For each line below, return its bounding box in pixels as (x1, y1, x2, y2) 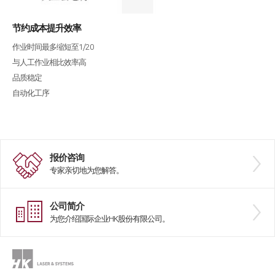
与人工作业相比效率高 (12, 58, 86, 67)
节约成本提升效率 (12, 23, 81, 34)
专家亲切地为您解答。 (50, 166, 123, 175)
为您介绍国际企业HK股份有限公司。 (50, 214, 169, 223)
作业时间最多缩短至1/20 (12, 42, 94, 52)
